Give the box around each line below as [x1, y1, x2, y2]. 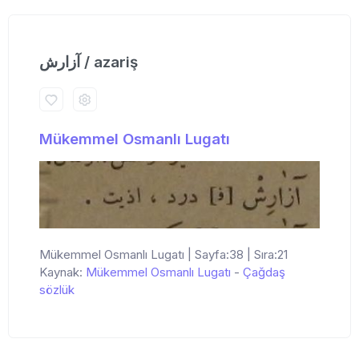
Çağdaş [243, 264, 285, 280]
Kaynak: [39, 264, 86, 280]
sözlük [39, 281, 75, 297]
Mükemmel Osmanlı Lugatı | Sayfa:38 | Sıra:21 [39, 246, 288, 262]
